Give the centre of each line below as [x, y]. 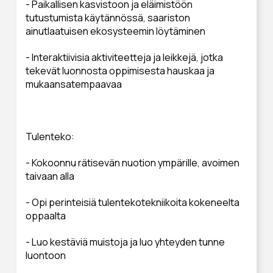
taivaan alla [50, 176]
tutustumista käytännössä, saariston [108, 17]
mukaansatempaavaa [73, 84]
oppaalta [45, 215]
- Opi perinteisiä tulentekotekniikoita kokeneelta [132, 202]
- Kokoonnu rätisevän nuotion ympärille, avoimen [132, 162]
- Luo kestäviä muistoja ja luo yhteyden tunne [125, 242]
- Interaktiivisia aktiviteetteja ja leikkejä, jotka [124, 57]
